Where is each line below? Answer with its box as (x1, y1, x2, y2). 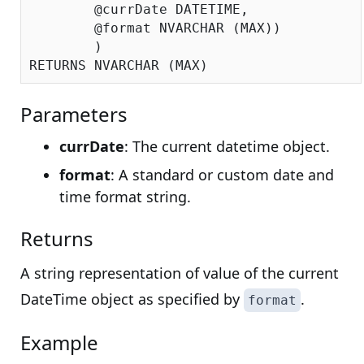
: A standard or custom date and (110, 165, 334, 184)
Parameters (20, 101, 128, 128)
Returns (20, 225, 93, 252)
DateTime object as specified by (20, 289, 244, 309)
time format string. (59, 187, 191, 206)
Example (20, 329, 98, 356)
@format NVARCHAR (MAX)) (29, 20, 94, 36)
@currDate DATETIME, (29, 2, 94, 17)
